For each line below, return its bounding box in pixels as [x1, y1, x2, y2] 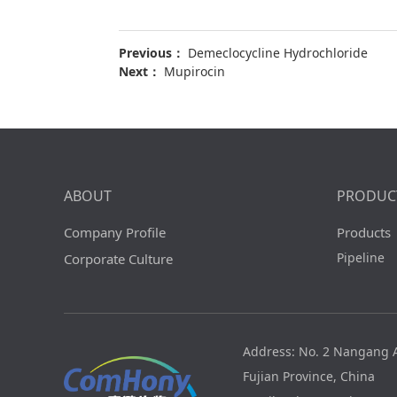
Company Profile [64, 223, 166, 241]
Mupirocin [164, 63, 226, 80]
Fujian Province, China [243, 368, 375, 385]
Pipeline [337, 249, 385, 266]
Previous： [119, 44, 189, 61]
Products [337, 223, 391, 241]
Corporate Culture [64, 250, 173, 268]
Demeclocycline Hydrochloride [188, 44, 369, 61]
